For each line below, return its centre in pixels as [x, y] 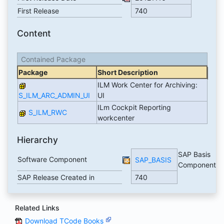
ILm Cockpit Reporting [134, 107]
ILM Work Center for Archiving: [147, 85]
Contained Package [53, 59]
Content [34, 33]
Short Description [127, 72]
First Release [38, 11]
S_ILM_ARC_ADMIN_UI [54, 95]
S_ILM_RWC [47, 112]
